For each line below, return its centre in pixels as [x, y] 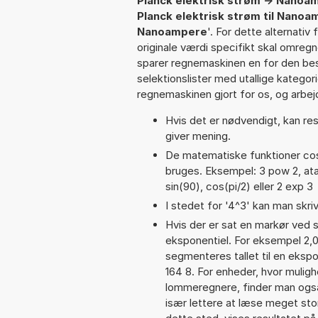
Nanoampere [172, 31]
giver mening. [198, 136]
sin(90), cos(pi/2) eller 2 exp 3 [239, 186]
